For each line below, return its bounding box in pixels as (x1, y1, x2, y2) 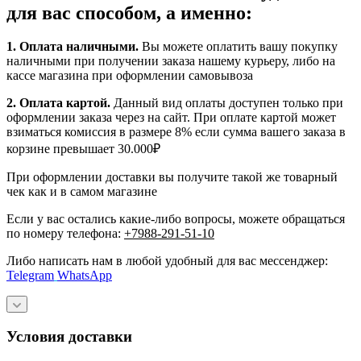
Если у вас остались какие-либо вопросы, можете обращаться (6, 212, 345, 226)
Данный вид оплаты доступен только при (110, 96, 343, 110)
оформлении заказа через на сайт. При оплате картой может (6, 110, 336, 125)
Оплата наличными (19, 39, 135, 54)
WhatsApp (57, 268, 112, 283)
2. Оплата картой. (6, 96, 110, 110)
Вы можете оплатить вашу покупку (139, 39, 338, 54)
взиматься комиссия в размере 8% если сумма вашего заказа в (6, 125, 346, 139)
